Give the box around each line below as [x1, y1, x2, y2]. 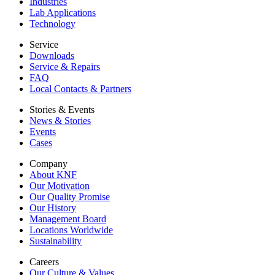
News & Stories [29, 115, 91, 126]
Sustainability [29, 236, 82, 247]
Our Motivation [29, 180, 90, 192]
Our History [29, 203, 76, 214]
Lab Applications [29, 7, 96, 18]
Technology [29, 18, 76, 29]
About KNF [29, 169, 77, 180]
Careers [29, 257, 59, 268]
